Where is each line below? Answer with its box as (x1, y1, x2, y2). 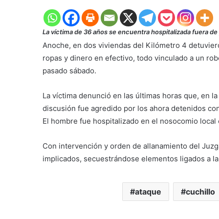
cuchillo (186, 187, 215, 197)
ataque (135, 187, 161, 197)
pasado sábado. (43, 66, 96, 76)
